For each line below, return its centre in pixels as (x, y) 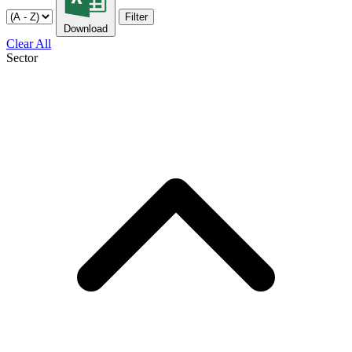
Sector (22, 57)
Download (86, 28)
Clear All (29, 43)
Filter (136, 16)
